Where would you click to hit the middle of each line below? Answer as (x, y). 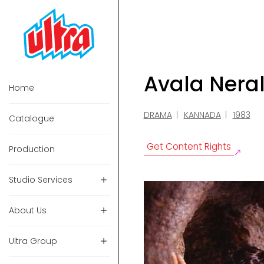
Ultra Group (33, 241)
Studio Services (41, 180)
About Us (28, 211)
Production (32, 149)
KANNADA (202, 115)
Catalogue (32, 119)
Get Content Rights (189, 146)
